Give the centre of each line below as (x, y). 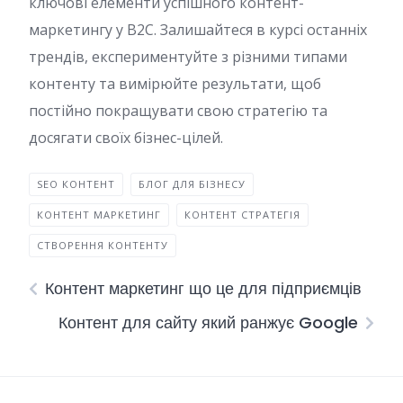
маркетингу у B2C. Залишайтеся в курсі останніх (198, 30)
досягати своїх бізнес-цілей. (126, 138)
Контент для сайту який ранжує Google (208, 322)
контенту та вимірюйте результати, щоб (175, 84)
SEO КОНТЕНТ (76, 184)
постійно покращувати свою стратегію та (178, 111)
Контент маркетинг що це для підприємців (203, 288)
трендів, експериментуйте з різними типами (188, 57)
